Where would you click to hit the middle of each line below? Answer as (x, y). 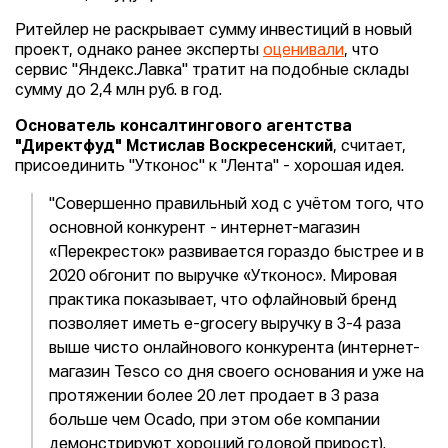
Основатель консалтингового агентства (183, 127)
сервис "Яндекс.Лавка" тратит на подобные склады (212, 71)
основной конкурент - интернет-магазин (204, 229)
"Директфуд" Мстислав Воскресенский (174, 147)
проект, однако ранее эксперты (139, 51)
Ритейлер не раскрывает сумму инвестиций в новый (213, 31)
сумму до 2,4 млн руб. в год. (118, 91)
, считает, (369, 147)
